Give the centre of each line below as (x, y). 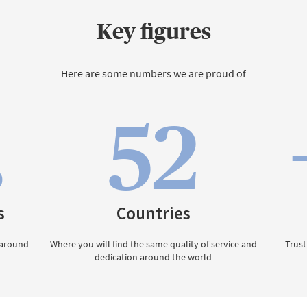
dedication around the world (153, 257)
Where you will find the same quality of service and (153, 244)
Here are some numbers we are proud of (153, 74)
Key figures (153, 32)
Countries (153, 213)
